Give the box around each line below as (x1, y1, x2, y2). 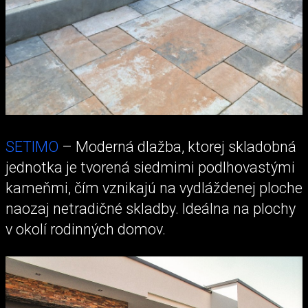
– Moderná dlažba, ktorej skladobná (58, 138, 296, 156)
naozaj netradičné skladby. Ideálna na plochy (5, 200, 296, 218)
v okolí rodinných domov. (5, 221, 166, 239)
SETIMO (5, 138, 58, 156)
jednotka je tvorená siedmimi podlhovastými (5, 159, 295, 177)
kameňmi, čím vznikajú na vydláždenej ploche (5, 179, 302, 197)
